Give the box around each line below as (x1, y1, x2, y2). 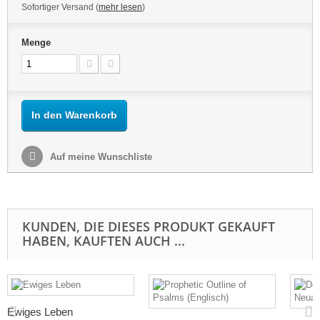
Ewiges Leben (7, 306, 73, 318)
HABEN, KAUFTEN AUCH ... (22, 232, 185, 249)
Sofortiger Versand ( (21, 2, 99, 12)
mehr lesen (99, 2, 142, 12)
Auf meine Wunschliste (47, 151, 152, 162)
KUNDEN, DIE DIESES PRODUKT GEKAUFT (22, 218, 275, 235)
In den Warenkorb (31, 109, 117, 121)
